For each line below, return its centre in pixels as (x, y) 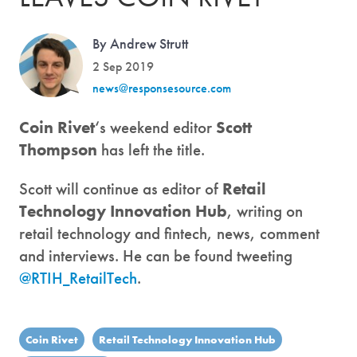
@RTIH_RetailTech (78, 278)
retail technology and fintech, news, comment (169, 233)
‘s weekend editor (155, 127)
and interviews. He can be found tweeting (156, 255)
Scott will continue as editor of (121, 188)
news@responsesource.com (162, 88)
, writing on (265, 211)
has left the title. (153, 149)
